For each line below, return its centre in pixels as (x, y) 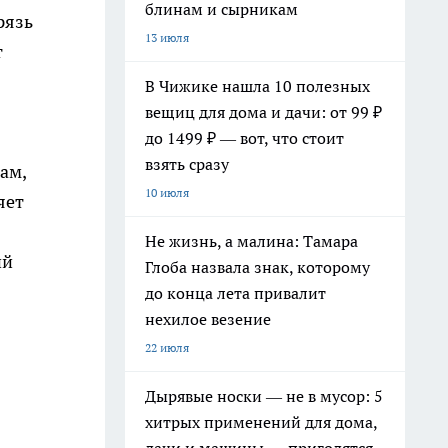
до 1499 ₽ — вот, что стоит (244, 138)
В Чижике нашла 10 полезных (257, 86)
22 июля (167, 347)
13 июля (167, 37)
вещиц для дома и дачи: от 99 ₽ (263, 112)
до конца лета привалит (235, 293)
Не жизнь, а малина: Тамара (251, 241)
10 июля (167, 192)
